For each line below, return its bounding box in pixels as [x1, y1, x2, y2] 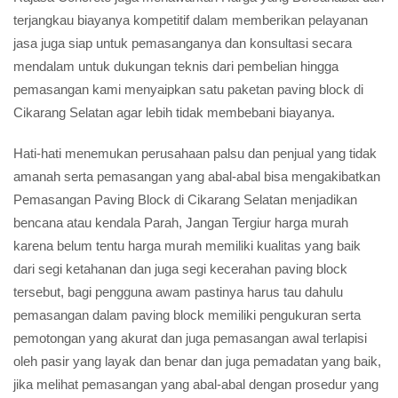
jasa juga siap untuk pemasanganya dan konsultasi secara [13, 36, 352, 51]
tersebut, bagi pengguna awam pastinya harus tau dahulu [13, 284, 343, 299]
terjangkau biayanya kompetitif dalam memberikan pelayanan [13, 12, 368, 28]
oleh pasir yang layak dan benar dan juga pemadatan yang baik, [13, 354, 381, 369]
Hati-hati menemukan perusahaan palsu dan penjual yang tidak [13, 146, 377, 161]
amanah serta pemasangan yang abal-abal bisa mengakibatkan [13, 169, 380, 184]
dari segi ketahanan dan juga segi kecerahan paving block [13, 261, 347, 276]
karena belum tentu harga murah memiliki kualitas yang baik [13, 238, 361, 253]
